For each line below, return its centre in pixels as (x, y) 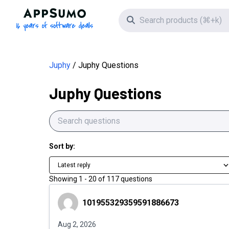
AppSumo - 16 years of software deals (123, 14)
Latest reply (74, 165)
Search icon (155, 20)
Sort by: (62, 146)
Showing (63, 179)
